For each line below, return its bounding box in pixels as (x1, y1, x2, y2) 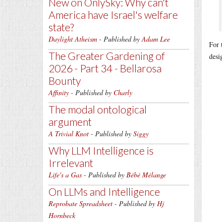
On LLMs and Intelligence (49, 185, 160, 198)
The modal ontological (49, 103, 147, 115)
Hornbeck (49, 211, 75, 220)
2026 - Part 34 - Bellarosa (49, 62, 162, 74)
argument (49, 115, 92, 128)
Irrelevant (49, 157, 93, 169)
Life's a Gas (49, 170, 82, 179)
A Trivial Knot (49, 129, 89, 138)
